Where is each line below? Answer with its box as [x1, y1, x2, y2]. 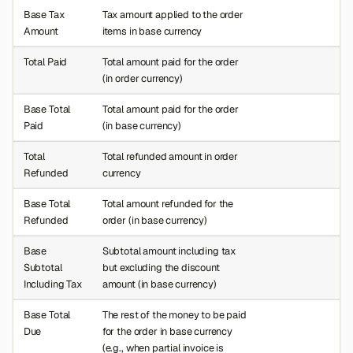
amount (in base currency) [102, 277, 217, 292]
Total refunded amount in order [102, 150, 238, 164]
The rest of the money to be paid [102, 308, 247, 322]
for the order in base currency [102, 325, 232, 339]
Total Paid [23, 55, 68, 69]
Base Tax [23, 8, 65, 22]
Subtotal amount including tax [102, 244, 236, 258]
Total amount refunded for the [102, 197, 234, 211]
